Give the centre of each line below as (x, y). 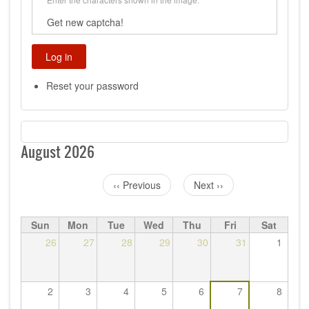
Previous (142, 185)
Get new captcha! (85, 22)
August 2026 (58, 152)
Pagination (44, 186)
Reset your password (92, 85)
